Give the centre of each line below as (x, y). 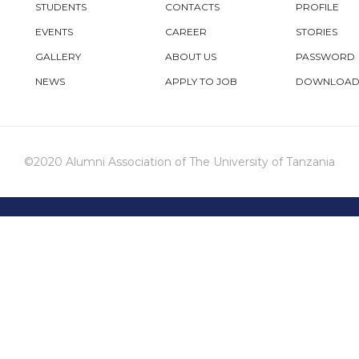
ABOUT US (191, 56)
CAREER (186, 32)
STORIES (316, 32)
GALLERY (58, 56)
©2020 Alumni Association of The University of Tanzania (179, 162)
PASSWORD (325, 56)
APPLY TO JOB (202, 81)
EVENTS (54, 32)
